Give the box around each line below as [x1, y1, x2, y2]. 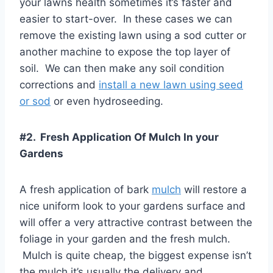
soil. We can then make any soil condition [19, 62, 224, 75]
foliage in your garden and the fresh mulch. [19, 233, 230, 246]
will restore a [181, 183, 247, 196]
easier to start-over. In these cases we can [19, 13, 232, 26]
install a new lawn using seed [99, 79, 243, 91]
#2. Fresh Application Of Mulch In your [19, 131, 219, 144]
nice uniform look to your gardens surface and [19, 200, 246, 213]
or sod [19, 95, 51, 108]
